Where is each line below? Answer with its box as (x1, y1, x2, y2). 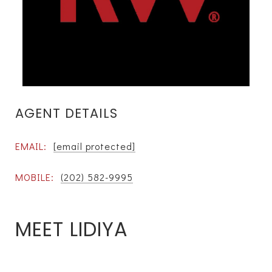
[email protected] (53, 139, 135, 152)
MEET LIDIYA (15, 215, 128, 243)
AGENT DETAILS (15, 104, 118, 122)
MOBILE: (15, 170, 54, 183)
